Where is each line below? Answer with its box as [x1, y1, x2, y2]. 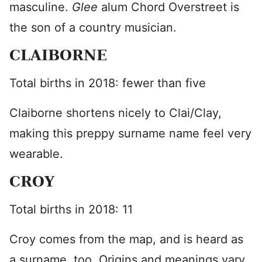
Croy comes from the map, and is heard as [9, 232, 243, 246]
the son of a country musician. [9, 20, 177, 35]
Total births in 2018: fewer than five [9, 76, 206, 90]
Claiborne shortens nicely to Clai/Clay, [9, 106, 222, 120]
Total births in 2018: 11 [9, 202, 133, 216]
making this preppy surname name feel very [9, 126, 251, 140]
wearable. [9, 147, 63, 161]
